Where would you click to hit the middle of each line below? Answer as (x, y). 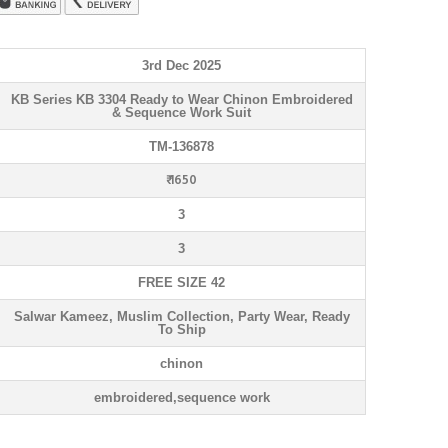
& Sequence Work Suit (181, 112)
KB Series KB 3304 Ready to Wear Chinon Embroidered (181, 99)
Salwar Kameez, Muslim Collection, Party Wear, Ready (181, 316)
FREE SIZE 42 (181, 282)
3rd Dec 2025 (181, 65)
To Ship (181, 329)
